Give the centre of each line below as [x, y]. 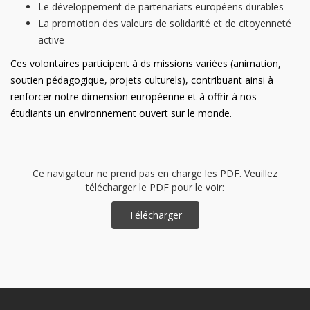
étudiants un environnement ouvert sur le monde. [121, 113]
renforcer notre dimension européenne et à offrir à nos [134, 97]
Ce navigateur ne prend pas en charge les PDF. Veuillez [155, 173]
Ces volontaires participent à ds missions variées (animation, [146, 63]
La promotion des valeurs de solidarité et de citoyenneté [165, 23]
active [51, 40]
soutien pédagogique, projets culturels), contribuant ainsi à [142, 80]
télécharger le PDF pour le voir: [155, 187]
